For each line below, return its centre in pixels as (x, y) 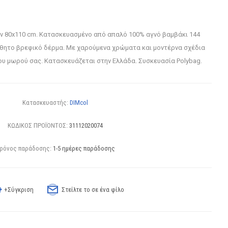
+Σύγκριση (19, 190)
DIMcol (79, 103)
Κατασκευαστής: (46, 103)
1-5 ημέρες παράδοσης (84, 148)
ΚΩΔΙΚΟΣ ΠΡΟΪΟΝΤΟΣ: (38, 125)
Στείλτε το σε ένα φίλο (93, 190)
